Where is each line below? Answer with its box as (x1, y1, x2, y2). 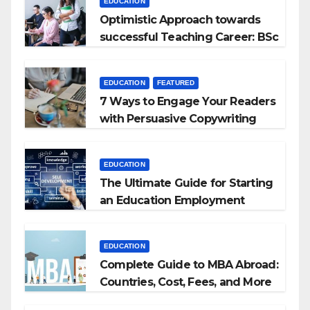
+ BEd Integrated (100, 48, 192, 62)
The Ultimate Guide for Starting (100, 176, 273, 190)
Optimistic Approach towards (100, 13, 261, 27)
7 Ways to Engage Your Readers (100, 95, 275, 109)
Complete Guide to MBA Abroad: (100, 258, 278, 272)
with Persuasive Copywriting (100, 112, 257, 126)
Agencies (100, 211, 152, 225)
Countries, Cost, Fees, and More (100, 275, 272, 289)
